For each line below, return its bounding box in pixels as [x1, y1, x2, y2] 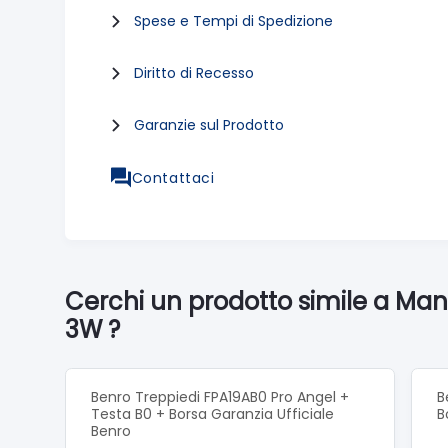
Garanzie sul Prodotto [134, 115, 284, 135]
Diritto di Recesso [134, 63, 254, 83]
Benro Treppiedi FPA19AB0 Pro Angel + [91, 386, 349, 407]
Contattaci [131, 167, 215, 188]
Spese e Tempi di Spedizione [134, 11, 333, 31]
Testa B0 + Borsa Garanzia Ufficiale [91, 403, 334, 424]
